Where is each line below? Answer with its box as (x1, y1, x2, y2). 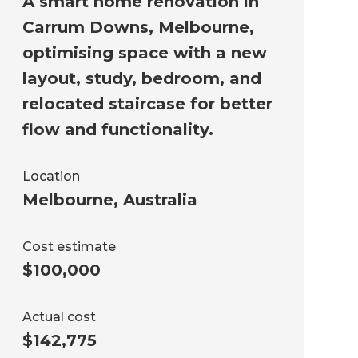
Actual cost (22, 309, 96, 325)
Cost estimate (22, 239, 116, 255)
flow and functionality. (22, 120, 213, 140)
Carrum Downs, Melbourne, (22, 18, 254, 38)
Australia (122, 190, 197, 210)
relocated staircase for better (22, 94, 272, 114)
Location (22, 169, 80, 185)
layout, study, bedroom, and (22, 69, 261, 89)
